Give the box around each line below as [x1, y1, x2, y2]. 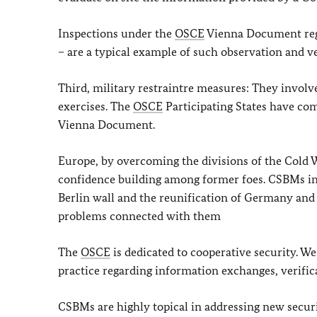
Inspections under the [58, 26, 175, 40]
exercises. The [58, 99, 133, 113]
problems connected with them [58, 209, 221, 223]
